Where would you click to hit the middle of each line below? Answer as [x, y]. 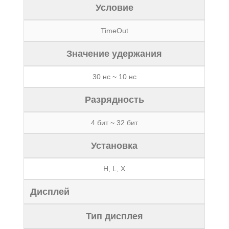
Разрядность [114, 100]
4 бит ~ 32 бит [114, 123]
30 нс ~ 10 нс [114, 77]
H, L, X [114, 169]
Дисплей [50, 192]
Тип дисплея [114, 216]
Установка [114, 146]
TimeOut [114, 31]
